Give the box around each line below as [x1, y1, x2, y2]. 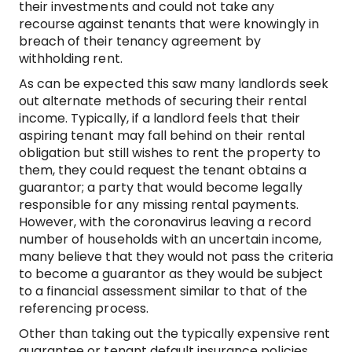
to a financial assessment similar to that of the [19, 282, 307, 301]
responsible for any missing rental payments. [19, 196, 299, 214]
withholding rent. [19, 49, 123, 68]
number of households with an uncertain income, [19, 230, 321, 249]
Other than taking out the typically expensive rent [19, 324, 330, 343]
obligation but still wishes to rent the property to [19, 144, 321, 163]
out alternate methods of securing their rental [19, 92, 306, 111]
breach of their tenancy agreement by [19, 32, 262, 51]
